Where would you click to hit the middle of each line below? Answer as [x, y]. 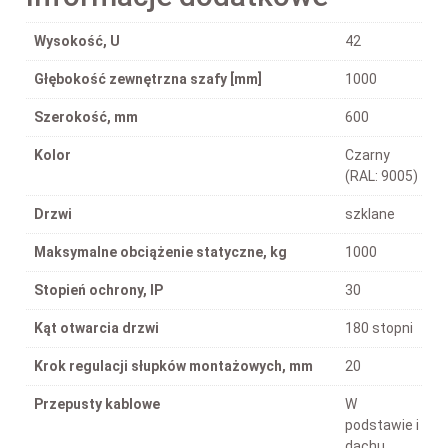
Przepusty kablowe [97, 403]
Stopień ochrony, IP [98, 289]
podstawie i [382, 424]
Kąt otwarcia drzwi [96, 327]
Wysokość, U [77, 40]
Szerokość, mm [86, 116]
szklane [370, 213]
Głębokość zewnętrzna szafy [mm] [148, 78]
